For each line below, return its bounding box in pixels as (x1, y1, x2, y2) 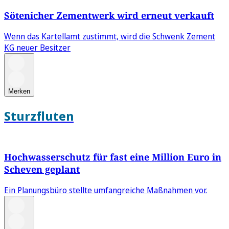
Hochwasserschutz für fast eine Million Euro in (4, 150, 221, 163)
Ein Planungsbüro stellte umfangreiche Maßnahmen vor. (4, 184, 207, 196)
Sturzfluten (4, 107, 74, 124)
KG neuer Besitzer (4, 41, 71, 53)
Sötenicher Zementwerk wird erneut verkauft (4, 9, 214, 21)
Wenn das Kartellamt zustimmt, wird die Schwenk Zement (4, 30, 215, 42)
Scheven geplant (4, 163, 80, 175)
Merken (8, 87, 30, 95)
